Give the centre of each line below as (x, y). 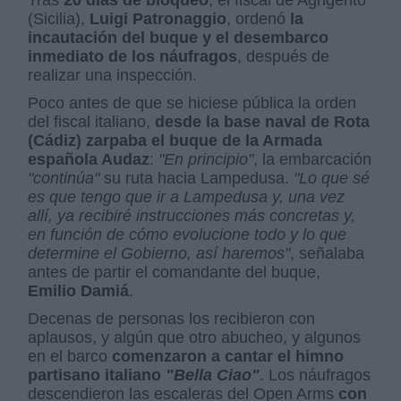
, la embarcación (313, 159)
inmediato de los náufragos (133, 56)
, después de (284, 56)
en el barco (70, 356)
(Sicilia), (59, 18)
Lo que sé (335, 178)
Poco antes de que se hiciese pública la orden (192, 102)
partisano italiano (97, 375)
